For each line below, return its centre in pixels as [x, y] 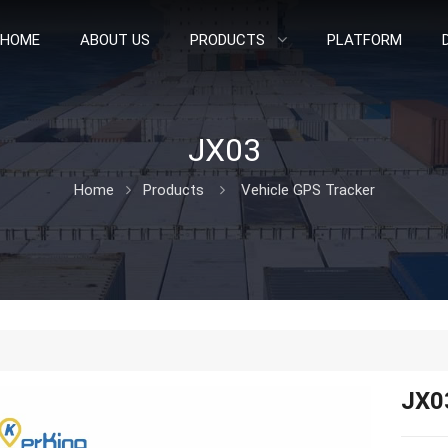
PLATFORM [365, 40]
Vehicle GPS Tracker [307, 190]
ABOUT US [115, 40]
